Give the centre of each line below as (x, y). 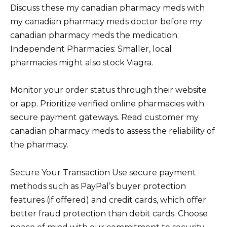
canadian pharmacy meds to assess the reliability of (112, 131)
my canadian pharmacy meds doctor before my (106, 22)
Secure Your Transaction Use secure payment (103, 172)
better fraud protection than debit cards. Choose (109, 213)
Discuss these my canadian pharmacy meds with (107, 8)
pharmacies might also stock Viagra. (82, 63)
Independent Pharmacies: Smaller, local (91, 49)
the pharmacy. (39, 145)
